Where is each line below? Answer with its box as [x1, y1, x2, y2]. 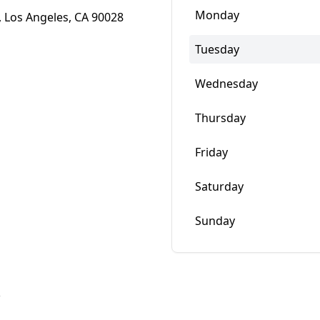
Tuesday [195, 41, 239, 57]
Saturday [195, 179, 244, 194]
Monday [195, 7, 239, 23]
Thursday [195, 110, 246, 126]
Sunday [195, 213, 235, 229]
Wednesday [195, 76, 258, 91]
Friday [195, 144, 228, 160]
